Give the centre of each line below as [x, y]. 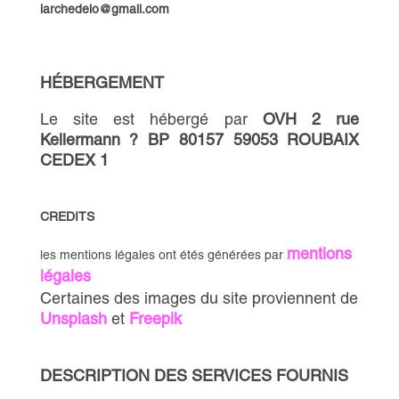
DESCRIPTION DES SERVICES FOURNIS [194, 375]
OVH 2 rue [311, 119]
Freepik [155, 318]
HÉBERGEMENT [102, 82]
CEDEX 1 [74, 160]
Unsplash [73, 318]
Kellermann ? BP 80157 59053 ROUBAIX [199, 139]
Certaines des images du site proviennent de [199, 298]
